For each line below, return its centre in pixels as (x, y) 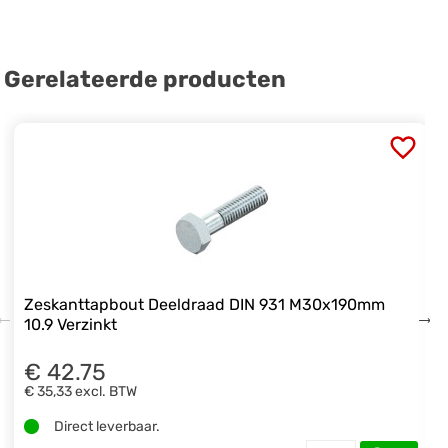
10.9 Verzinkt (71, 325)
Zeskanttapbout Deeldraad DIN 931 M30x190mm (205, 305)
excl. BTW (106, 391)
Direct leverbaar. (107, 426)
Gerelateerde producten (145, 78)
